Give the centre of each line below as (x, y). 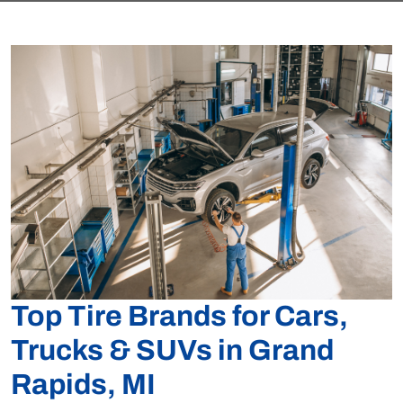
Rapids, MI (83, 384)
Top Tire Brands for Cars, (179, 316)
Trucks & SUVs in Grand (172, 350)
